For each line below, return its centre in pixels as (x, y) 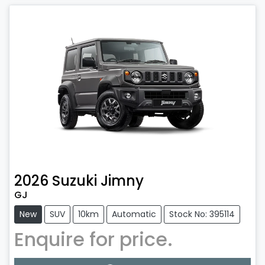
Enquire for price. (93, 239)
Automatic (134, 214)
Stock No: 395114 (202, 214)
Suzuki (75, 180)
